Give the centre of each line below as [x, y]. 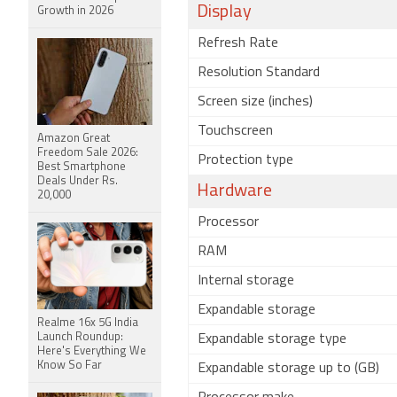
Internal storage [246, 281]
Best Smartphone [82, 167]
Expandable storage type [272, 339]
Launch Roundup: [80, 337]
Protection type [245, 160]
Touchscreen [235, 131]
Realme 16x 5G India [88, 323]
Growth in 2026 [75, 11]
